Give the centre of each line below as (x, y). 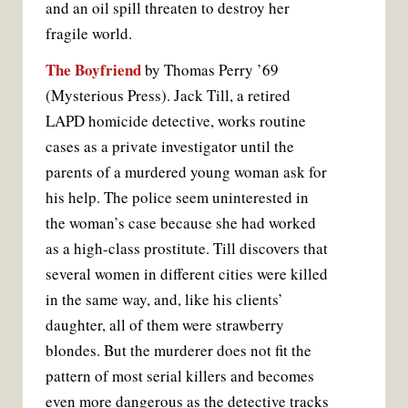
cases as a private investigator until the (170, 146)
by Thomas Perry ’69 (210, 69)
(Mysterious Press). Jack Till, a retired (168, 95)
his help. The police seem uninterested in (177, 197)
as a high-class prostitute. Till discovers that (187, 248)
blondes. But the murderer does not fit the (178, 350)
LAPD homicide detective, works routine (176, 120)
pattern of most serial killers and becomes (180, 375)
